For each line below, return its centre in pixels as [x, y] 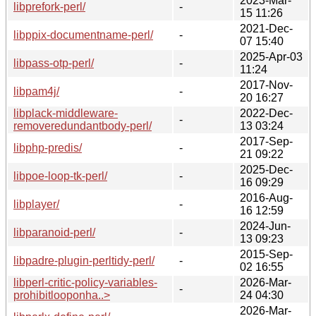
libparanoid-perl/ [54, 232]
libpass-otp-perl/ [54, 63]
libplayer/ [36, 204]
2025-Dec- [266, 169]
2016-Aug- [266, 197]
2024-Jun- [265, 226]
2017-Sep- [266, 141]
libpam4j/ [36, 91]
